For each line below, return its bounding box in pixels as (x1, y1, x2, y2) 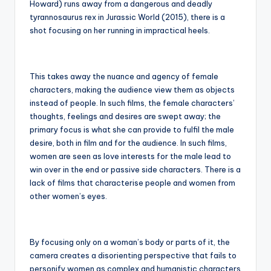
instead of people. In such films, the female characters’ (30, 97, 235, 108)
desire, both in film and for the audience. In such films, (30, 137, 227, 148)
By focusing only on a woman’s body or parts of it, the (30, 237, 230, 247)
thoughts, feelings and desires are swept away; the (30, 111, 221, 121)
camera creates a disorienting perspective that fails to (30, 250, 237, 260)
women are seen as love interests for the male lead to (30, 151, 231, 161)
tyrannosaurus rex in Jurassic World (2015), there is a (30, 11, 225, 22)
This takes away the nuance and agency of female (30, 71, 218, 81)
